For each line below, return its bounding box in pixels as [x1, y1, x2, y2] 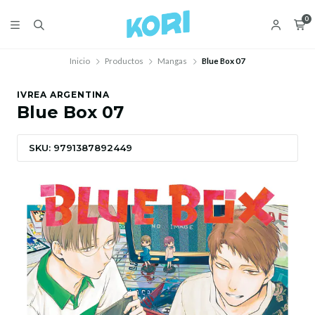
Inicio [70, 56, 91, 65]
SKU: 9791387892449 [29, 142, 132, 153]
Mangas [157, 56, 188, 65]
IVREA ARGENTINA [17, 89, 110, 100]
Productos [104, 56, 143, 65]
